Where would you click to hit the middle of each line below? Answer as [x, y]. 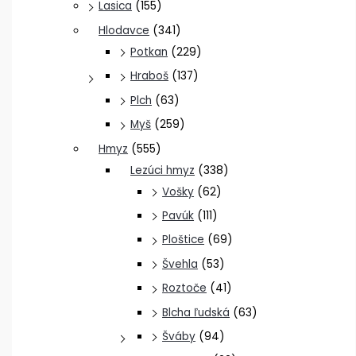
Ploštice [184, 240]
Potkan [149, 52]
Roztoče [185, 288]
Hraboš [150, 76]
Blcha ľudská [196, 312]
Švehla [180, 264]
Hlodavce [124, 30]
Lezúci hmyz [163, 170]
